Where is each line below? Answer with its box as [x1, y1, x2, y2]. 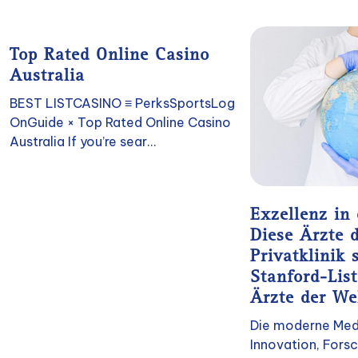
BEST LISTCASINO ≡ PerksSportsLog [10, 94, 235, 111]
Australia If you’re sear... [10, 133, 157, 149]
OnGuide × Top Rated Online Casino [10, 113, 231, 130]
